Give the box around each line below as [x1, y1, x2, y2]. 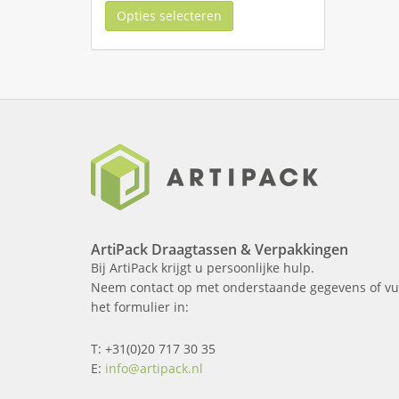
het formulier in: [91, 297, 189, 315]
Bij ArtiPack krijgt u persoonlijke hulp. [91, 258, 314, 276]
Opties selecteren [117, 6, 222, 24]
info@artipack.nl [105, 359, 203, 377]
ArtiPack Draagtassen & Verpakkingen [91, 239, 348, 259]
